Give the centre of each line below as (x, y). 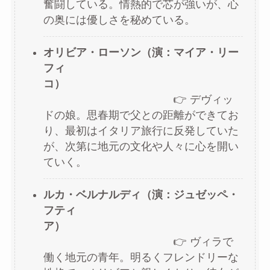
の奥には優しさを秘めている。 (119, 20)
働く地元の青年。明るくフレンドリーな (141, 258)
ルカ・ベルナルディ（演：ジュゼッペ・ (141, 195)
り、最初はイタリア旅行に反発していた (141, 131)
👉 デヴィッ (138, 100)
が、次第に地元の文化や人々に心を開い (141, 147)
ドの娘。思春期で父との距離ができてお (141, 115)
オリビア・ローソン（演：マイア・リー (141, 53)
